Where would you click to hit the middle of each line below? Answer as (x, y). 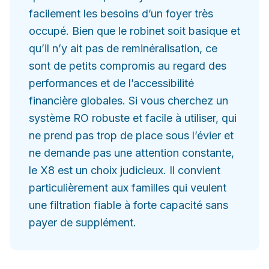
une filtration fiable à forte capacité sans (128, 205)
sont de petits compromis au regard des (128, 66)
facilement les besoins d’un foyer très (121, 14)
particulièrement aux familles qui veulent (128, 188)
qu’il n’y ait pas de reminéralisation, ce (123, 48)
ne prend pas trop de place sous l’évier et (131, 135)
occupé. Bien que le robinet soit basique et (134, 31)
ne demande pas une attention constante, (131, 153)
